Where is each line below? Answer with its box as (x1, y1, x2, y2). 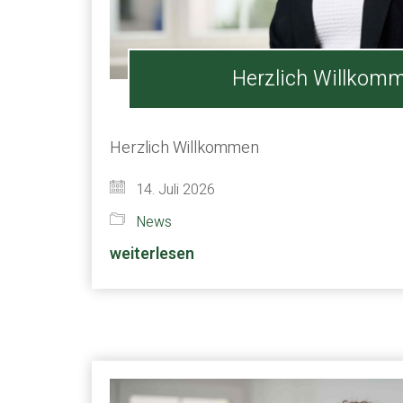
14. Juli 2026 (132, 179, 215, 201)
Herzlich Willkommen (110, 136, 259, 160)
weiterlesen (110, 242, 194, 266)
